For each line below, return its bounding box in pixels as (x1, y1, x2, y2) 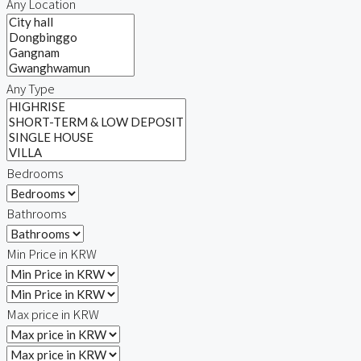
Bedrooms (6, 164, 64, 181)
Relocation (39, 24, 101, 39)
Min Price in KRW (6, 245, 97, 262)
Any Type (6, 80, 55, 97)
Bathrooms (6, 205, 67, 222)
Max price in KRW (6, 305, 99, 322)
